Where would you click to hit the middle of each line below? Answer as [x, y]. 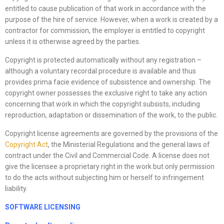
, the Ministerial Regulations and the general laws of [129, 145]
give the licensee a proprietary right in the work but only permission [110, 167]
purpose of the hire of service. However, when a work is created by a [111, 20]
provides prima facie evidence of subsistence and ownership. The [108, 82]
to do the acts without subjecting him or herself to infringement [104, 178]
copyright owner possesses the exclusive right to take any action [106, 93]
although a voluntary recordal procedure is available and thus [100, 71]
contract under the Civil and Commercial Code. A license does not [107, 156]
